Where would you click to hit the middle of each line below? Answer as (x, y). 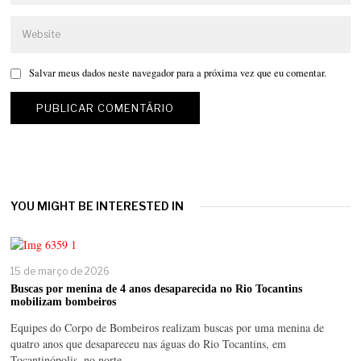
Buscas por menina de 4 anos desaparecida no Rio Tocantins (157, 288)
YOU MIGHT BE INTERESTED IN (98, 206)
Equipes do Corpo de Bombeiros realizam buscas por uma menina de (168, 327)
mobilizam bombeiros (64, 301)
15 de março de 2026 (60, 272)
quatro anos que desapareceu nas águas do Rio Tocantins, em (149, 343)
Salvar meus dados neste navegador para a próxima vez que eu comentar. (178, 73)
